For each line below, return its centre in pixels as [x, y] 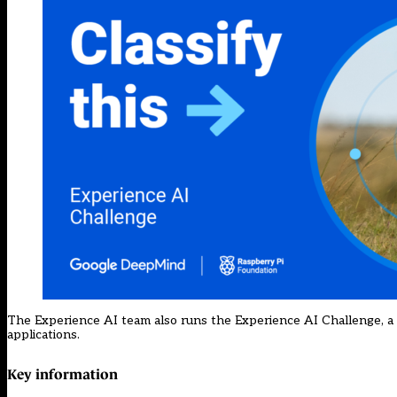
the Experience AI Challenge [296, 321]
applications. [43, 335]
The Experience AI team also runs [109, 321]
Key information [62, 374]
